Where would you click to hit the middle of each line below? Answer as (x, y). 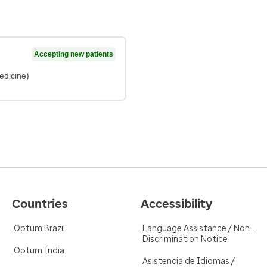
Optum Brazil (39, 229)
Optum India (39, 251)
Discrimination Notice (185, 239)
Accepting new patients (74, 54)
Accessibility (176, 204)
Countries (40, 204)
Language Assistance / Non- (198, 229)
